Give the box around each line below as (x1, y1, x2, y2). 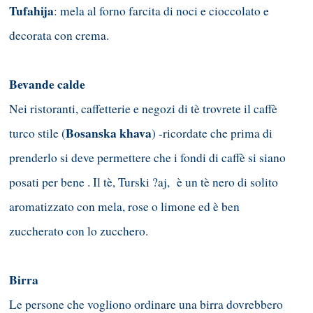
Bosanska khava (66, 124, 152, 142)
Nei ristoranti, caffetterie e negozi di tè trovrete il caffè (9, 100, 277, 117)
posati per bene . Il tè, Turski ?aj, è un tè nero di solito (9, 173, 278, 190)
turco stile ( (9, 124, 66, 141)
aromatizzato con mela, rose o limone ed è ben (9, 198, 240, 214)
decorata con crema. (9, 27, 109, 43)
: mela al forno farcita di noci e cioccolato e (54, 2, 269, 19)
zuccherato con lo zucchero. (9, 222, 148, 239)
